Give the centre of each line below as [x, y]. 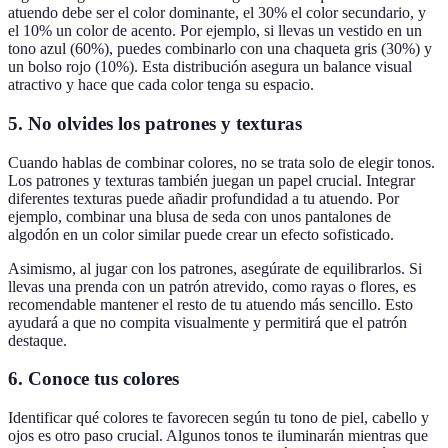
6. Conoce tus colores [93, 379]
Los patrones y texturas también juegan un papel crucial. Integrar [211, 180]
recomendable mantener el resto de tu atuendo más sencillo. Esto [210, 304]
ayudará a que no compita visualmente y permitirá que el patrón [207, 322]
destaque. [37, 340]
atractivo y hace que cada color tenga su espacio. [161, 85]
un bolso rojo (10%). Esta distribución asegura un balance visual [210, 67]
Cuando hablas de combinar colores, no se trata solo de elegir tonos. [221, 162]
